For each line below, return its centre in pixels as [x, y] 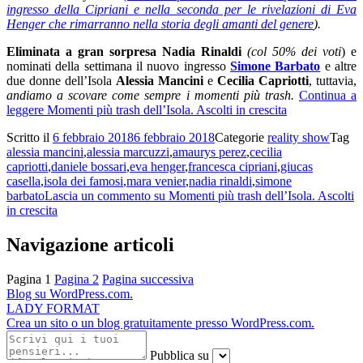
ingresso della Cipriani [70, 10]
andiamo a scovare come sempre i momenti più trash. [150, 96]
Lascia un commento [98, 196]
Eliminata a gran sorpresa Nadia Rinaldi [124, 52]
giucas [297, 167]
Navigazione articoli [90, 245]
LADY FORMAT [53, 309]
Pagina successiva [148, 280]
